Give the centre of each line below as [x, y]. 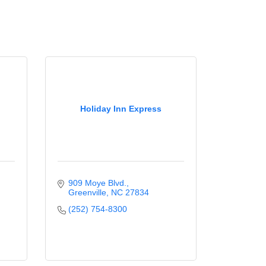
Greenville [87, 192]
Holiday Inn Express [121, 109]
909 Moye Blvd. [97, 183]
